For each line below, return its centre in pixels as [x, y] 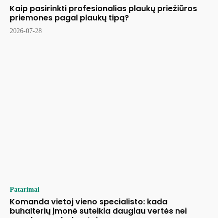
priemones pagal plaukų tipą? [69, 18]
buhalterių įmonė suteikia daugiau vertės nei [98, 211]
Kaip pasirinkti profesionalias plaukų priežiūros [103, 8]
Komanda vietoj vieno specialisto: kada [89, 201]
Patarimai [25, 189]
